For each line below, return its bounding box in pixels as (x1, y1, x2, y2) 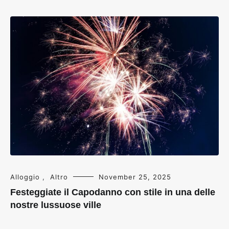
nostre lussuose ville (10, 199, 101, 210)
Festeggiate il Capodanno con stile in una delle (10, 187, 215, 197)
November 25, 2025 (99, 172, 171, 181)
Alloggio (10, 172, 40, 181)
